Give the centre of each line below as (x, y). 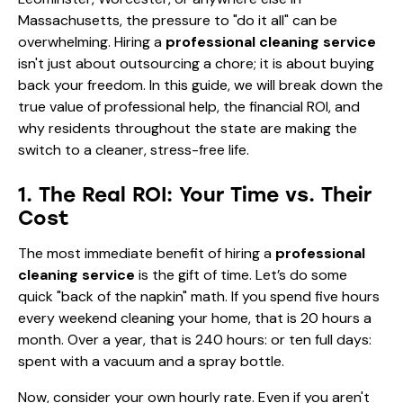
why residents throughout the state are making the (188, 128)
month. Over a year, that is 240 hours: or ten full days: (195, 339)
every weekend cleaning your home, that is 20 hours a (195, 318)
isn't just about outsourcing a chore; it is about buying (196, 63)
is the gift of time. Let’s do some (241, 274)
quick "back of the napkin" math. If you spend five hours (199, 296)
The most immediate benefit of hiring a (147, 253)
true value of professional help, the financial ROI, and (189, 106)
